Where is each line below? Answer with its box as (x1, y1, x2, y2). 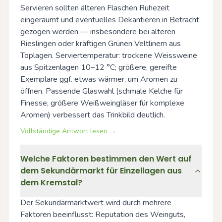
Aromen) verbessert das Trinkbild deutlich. (20, 110, 165, 120)
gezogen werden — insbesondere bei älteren (20, 26, 175, 37)
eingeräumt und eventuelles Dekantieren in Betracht (20, 14, 199, 25)
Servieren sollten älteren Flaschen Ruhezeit (20, 2, 169, 13)
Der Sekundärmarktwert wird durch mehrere (20, 197, 171, 208)
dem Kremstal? (20, 177, 82, 188)
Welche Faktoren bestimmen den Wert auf (20, 153, 192, 165)
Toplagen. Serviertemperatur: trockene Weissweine (20, 50, 197, 61)
